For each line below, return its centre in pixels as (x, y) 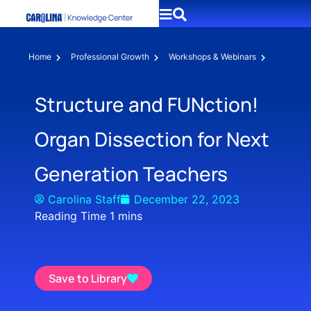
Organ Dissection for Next (152, 139)
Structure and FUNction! (146, 104)
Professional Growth (110, 57)
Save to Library (88, 278)
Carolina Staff (84, 199)
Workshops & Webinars (212, 57)
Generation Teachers (131, 174)
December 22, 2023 (187, 199)
